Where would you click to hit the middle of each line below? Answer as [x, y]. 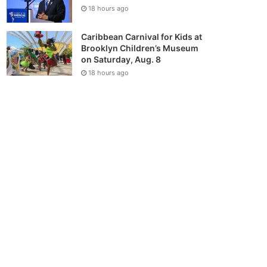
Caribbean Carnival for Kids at [142, 37]
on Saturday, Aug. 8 [121, 60]
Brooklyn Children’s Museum [140, 48]
